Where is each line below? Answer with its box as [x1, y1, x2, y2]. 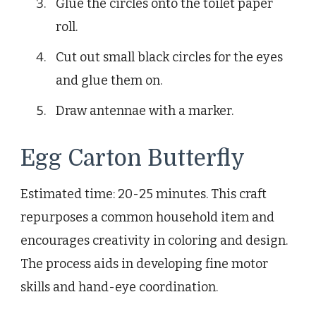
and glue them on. [56, 72, 162, 88]
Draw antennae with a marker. [56, 102, 233, 119]
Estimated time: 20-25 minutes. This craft [20, 186, 267, 202]
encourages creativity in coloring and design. [20, 232, 288, 248]
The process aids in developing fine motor [20, 255, 268, 272]
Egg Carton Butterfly [20, 145, 245, 171]
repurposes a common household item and [20, 209, 274, 225]
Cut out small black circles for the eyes [56, 49, 283, 65]
